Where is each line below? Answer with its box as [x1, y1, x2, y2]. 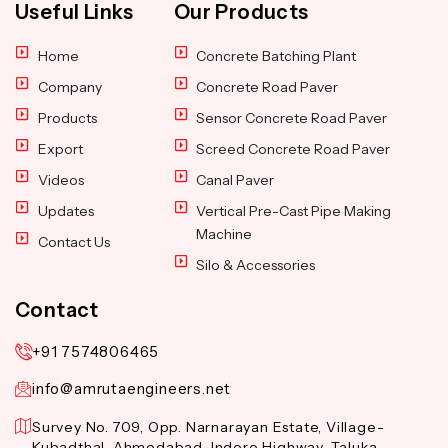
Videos [37, 171, 84, 190]
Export [37, 140, 83, 159]
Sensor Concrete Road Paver [196, 109, 388, 128]
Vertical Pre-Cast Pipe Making [196, 202, 392, 221]
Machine [196, 225, 253, 244]
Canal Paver [196, 171, 275, 190]
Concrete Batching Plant [196, 47, 357, 66]
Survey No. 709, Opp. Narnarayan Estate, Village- [32, 418, 385, 437]
